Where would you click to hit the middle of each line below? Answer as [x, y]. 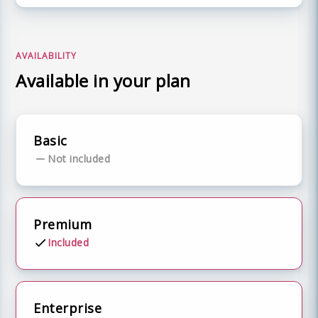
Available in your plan [103, 81]
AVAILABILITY [46, 56]
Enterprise [68, 308]
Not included [79, 159]
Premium [63, 224]
